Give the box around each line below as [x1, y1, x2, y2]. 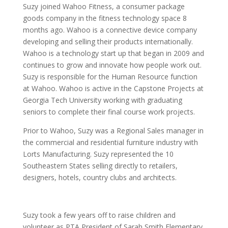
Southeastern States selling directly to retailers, [22, 160, 178, 170]
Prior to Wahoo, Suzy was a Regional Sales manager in [22, 125, 204, 135]
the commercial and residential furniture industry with [22, 137, 198, 147]
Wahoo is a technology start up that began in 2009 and [22, 48, 204, 58]
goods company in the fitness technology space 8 [22, 13, 187, 23]
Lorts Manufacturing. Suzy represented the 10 [22, 149, 174, 159]
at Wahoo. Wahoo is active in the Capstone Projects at [22, 83, 204, 93]
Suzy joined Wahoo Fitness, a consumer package [22, 1, 185, 11]
